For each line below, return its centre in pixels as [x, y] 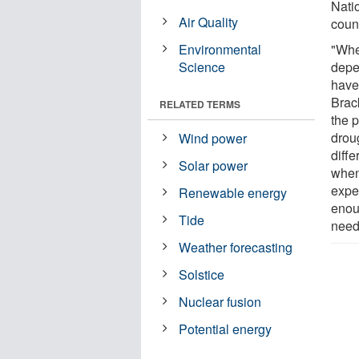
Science [202, 67]
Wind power [213, 138]
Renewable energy [233, 192]
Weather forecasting [236, 247]
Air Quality [209, 22]
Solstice [202, 274]
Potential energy [226, 329]
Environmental [220, 49]
